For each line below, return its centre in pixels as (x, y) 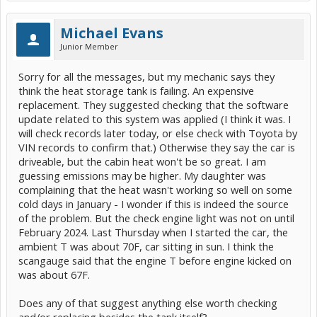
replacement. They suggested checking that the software (154, 104)
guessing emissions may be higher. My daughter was (142, 175)
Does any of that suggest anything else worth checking (148, 302)
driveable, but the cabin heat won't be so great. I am (142, 161)
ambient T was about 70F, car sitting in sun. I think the (146, 246)
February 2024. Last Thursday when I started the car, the (153, 232)
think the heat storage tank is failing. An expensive (136, 90)
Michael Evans (112, 33)
